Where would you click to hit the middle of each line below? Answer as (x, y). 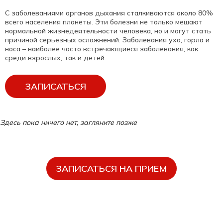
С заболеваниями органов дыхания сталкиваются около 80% (109, 13)
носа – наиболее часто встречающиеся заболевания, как (102, 49)
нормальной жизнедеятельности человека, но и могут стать (108, 31)
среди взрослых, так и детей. (56, 58)
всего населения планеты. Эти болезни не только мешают (104, 22)
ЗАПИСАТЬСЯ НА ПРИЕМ (111, 169)
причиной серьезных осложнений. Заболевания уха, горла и (107, 40)
